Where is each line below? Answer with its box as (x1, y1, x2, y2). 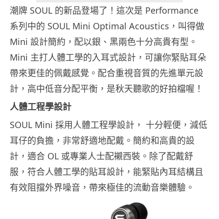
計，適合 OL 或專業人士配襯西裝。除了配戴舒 (10, 150, 193, 162)
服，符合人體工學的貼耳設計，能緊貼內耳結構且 (10, 166, 203, 178)
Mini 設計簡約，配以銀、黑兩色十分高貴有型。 (10, 36, 197, 48)
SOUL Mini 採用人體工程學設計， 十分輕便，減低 (10, 119, 207, 131)
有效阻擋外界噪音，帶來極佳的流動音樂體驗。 (10, 181, 195, 194)
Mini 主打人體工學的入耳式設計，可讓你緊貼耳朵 (10, 51, 206, 64)
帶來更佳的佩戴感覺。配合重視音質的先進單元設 (10, 67, 203, 79)
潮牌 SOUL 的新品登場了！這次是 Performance (10, 4, 198, 17)
